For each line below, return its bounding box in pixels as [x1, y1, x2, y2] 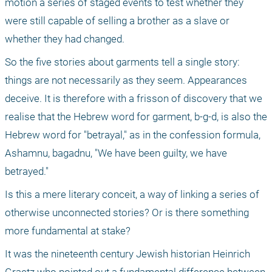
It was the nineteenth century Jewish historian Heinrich [5, 247, 250, 260]
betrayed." [5, 165, 49, 177]
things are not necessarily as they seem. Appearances [5, 73, 247, 86]
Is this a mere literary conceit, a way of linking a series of [5, 188, 259, 200]
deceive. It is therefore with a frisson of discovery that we [5, 92, 262, 104]
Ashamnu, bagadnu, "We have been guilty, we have [5, 146, 227, 159]
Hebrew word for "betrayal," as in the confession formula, [5, 128, 260, 141]
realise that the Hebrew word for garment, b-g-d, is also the [5, 110, 267, 123]
